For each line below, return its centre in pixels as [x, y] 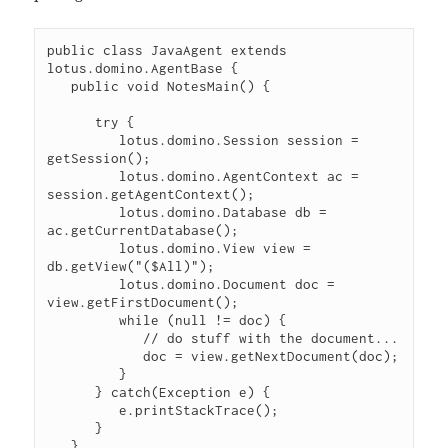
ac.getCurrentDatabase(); [143, 230]
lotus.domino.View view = [83, 248]
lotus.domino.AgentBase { [143, 68]
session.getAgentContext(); [151, 194]
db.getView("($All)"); [131, 266]
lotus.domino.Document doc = [83, 284]
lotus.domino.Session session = [83, 140]
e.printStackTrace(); [83, 410]
